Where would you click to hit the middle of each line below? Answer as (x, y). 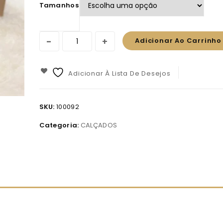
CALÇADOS (99, 125)
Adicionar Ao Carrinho (178, 41)
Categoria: (60, 125)
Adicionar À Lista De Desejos (119, 74)
